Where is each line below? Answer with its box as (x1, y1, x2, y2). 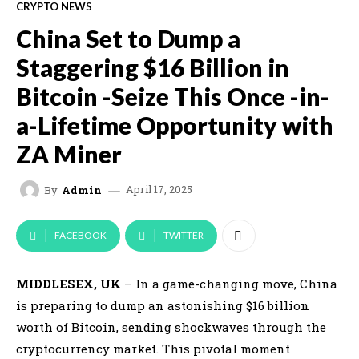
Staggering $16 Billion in (16, 53, 289, 83)
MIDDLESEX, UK (16, 276, 121, 292)
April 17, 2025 (126, 182, 192, 197)
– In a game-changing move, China (121, 276, 337, 292)
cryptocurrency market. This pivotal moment (16, 341, 290, 357)
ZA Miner (16, 139, 122, 169)
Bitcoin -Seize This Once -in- (16, 82, 329, 111)
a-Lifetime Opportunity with (16, 111, 333, 140)
